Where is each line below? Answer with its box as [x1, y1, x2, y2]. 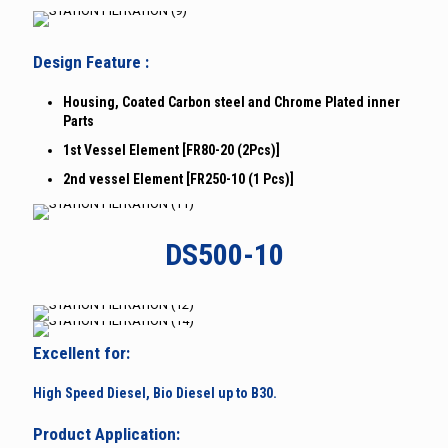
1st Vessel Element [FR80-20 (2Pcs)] [63, 141, 280, 158]
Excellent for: [33, 342, 130, 363]
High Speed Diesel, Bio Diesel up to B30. [33, 384, 277, 401]
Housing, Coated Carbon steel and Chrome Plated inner [63, 93, 400, 110]
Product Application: [33, 423, 180, 444]
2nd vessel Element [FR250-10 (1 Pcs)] [63, 170, 294, 187]
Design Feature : [33, 51, 149, 72]
